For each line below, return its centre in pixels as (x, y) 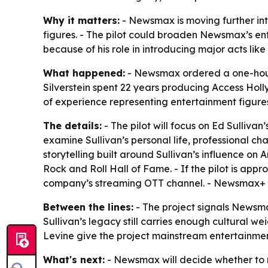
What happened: (84, 73)
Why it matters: (81, 20)
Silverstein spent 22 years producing (127, 87)
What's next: (74, 259)
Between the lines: (88, 207)
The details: (72, 125)
